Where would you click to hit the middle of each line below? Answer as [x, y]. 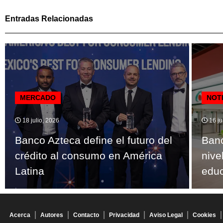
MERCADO [38, 97]
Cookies [204, 215]
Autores [52, 215]
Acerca [20, 215]
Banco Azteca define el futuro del [94, 140]
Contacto [86, 215]
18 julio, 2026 [40, 120]
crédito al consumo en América [89, 155]
